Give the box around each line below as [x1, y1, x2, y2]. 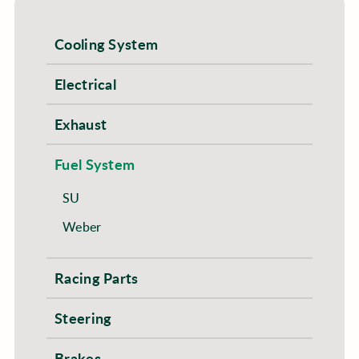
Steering [54, 308, 112, 328]
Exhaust [54, 114, 107, 134]
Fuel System [54, 154, 135, 174]
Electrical [54, 74, 117, 94]
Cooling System [54, 34, 159, 54]
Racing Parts [54, 268, 139, 288]
